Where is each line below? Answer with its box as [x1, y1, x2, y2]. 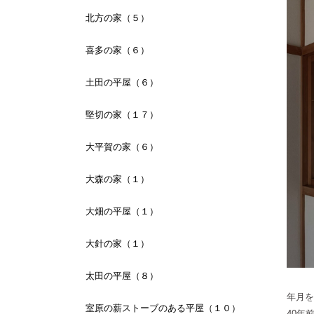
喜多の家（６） [86, 45, 149, 56]
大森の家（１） [86, 174, 149, 185]
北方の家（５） [86, 13, 149, 24]
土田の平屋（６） [86, 77, 158, 88]
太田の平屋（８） [86, 271, 158, 282]
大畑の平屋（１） [86, 206, 158, 217]
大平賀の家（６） [86, 142, 158, 153]
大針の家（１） [86, 238, 149, 250]
